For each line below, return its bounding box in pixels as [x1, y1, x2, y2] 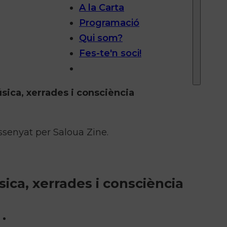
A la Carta [79, 2, 124, 13]
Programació [79, 17, 139, 28]
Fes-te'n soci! [79, 47, 141, 59]
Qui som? [79, 32, 123, 44]
